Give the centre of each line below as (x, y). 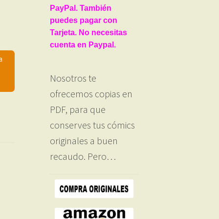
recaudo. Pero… (83, 156)
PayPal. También (80, 8)
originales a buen (84, 140)
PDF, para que (77, 109)
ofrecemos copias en (91, 93)
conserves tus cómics (92, 125)
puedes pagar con (83, 20)
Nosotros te (73, 78)
